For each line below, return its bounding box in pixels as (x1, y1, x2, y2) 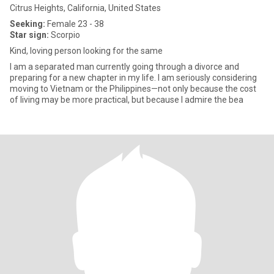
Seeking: (10, 19, 45, 29)
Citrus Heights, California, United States (10, 3, 161, 13)
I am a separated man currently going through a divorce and (10, 62, 239, 72)
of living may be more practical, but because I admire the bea (10, 95, 243, 105)
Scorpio (49, 30, 80, 40)
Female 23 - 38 (45, 19, 104, 29)
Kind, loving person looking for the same (10, 46, 163, 56)
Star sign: (10, 30, 49, 40)
